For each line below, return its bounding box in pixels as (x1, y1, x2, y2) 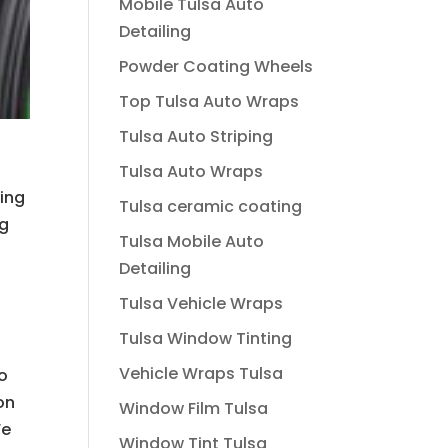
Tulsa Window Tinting (119, 327, 293, 350)
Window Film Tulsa (119, 397, 269, 420)
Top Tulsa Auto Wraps (119, 90, 300, 113)
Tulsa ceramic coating (119, 195, 303, 218)
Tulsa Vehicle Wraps (119, 292, 284, 315)
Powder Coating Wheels (119, 55, 314, 78)
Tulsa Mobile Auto (119, 230, 265, 253)
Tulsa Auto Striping (119, 125, 274, 148)
